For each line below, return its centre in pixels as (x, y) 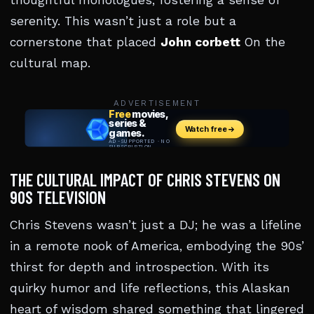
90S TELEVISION (58, 197)
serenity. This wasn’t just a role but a (123, 21)
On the (263, 42)
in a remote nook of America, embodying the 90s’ (157, 246)
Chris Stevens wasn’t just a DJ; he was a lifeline (156, 225)
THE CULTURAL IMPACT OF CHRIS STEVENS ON (145, 179)
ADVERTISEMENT (157, 103)
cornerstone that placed (85, 42)
